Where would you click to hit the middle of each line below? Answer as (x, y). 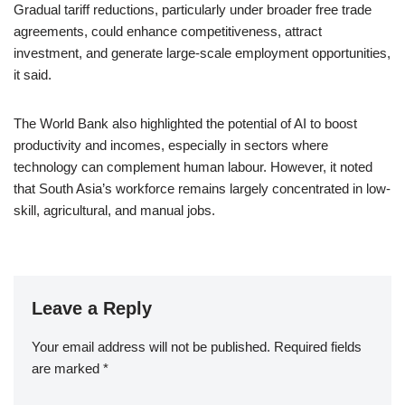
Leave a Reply (92, 308)
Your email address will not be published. (151, 347)
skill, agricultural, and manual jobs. (114, 210)
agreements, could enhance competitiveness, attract (168, 31)
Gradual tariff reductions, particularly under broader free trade (193, 9)
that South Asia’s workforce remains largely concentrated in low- (202, 188)
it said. (33, 75)
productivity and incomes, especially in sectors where (171, 145)
